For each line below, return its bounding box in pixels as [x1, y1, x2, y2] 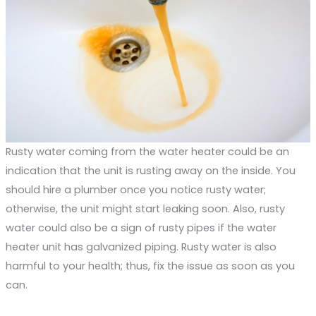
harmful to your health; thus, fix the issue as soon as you [5, 259, 295, 274]
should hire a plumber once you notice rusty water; [5, 183, 266, 197]
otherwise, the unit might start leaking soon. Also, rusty [5, 202, 285, 217]
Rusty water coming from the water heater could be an [5, 145, 289, 159]
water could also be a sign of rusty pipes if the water [5, 221, 276, 236]
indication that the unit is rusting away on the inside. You [5, 164, 296, 178]
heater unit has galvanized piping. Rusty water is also [5, 240, 276, 255]
